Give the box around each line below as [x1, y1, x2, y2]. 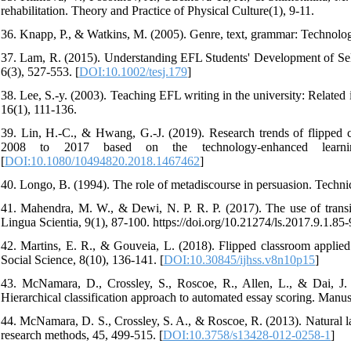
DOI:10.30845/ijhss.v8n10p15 [164, 252, 315, 266]
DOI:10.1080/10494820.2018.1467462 [5, 154, 200, 168]
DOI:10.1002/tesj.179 [79, 64, 187, 78]
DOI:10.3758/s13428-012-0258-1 [163, 327, 331, 342]
